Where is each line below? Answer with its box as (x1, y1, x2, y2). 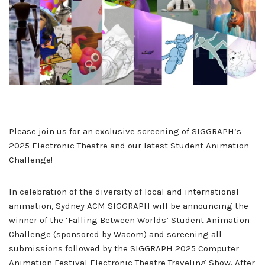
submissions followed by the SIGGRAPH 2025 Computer (9, 243, 239, 254)
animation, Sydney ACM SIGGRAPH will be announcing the (9, 200, 248, 211)
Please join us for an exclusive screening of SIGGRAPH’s (9, 125, 241, 137)
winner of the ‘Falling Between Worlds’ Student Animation (9, 214, 250, 225)
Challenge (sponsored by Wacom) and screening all (9, 228, 222, 240)
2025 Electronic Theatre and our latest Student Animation (9, 140, 249, 151)
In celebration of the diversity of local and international (9, 186, 239, 197)
